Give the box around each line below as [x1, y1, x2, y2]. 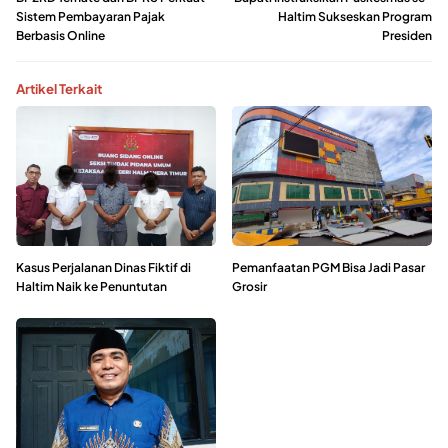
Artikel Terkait [16, 80, 102, 98]
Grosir [232, 278, 267, 294]
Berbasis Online [16, 28, 105, 44]
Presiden [382, 28, 432, 44]
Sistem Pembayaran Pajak [16, 9, 165, 25]
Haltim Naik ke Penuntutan [16, 278, 167, 294]
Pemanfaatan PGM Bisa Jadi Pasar [232, 259, 425, 275]
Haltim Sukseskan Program [278, 9, 432, 25]
